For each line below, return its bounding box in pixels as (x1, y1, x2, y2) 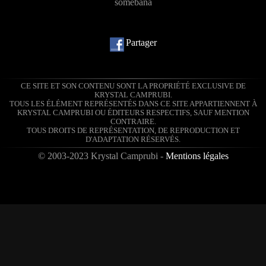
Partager (125, 37, 157, 47)
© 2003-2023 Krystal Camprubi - (37, 151, 166, 161)
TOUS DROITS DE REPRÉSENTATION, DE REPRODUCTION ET (26, 126, 240, 135)
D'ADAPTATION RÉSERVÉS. (85, 135, 180, 144)
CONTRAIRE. (110, 118, 156, 126)
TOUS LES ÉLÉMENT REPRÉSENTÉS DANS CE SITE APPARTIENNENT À (9, 100, 257, 108)
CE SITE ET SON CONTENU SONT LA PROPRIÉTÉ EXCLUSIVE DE (20, 82, 246, 90)
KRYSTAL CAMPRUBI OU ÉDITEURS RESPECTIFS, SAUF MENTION (17, 109, 249, 117)
